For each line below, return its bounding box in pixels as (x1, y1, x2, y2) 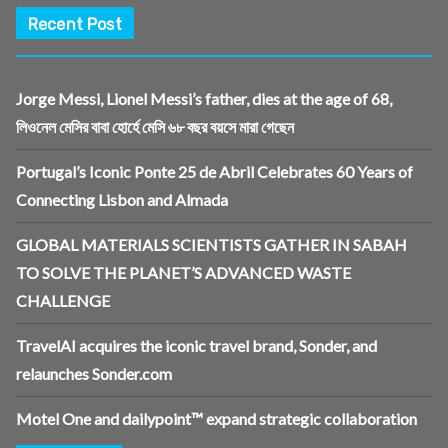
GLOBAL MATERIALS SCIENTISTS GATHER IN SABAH (16, 235, 407, 255)
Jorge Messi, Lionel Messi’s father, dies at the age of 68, (16, 89, 392, 109)
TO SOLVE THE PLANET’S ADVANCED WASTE (16, 263, 351, 283)
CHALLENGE (16, 291, 110, 311)
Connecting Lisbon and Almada (16, 190, 228, 210)
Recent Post (28, 15, 122, 35)
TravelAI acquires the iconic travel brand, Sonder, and (16, 336, 377, 356)
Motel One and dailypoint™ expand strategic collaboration (16, 409, 417, 429)
